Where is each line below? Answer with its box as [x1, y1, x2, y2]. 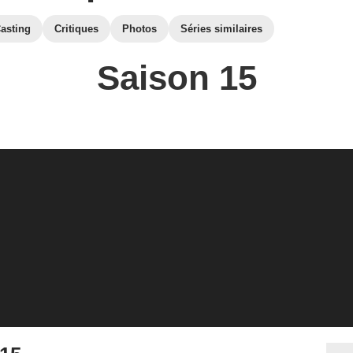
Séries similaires [180, 23, 262, 35]
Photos [122, 23, 157, 35]
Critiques [54, 23, 98, 35]
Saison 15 [96, 58, 257, 97]
